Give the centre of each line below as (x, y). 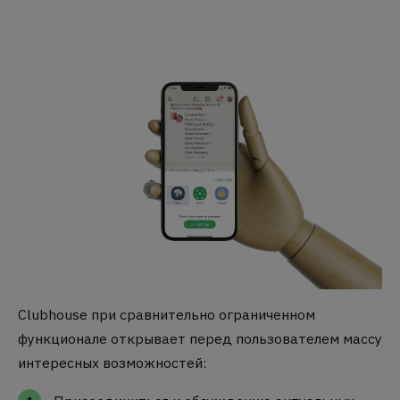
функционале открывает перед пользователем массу (200, 339)
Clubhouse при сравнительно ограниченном (167, 315)
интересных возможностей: (112, 363)
